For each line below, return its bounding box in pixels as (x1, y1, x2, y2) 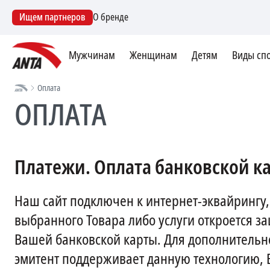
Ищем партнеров (19, 10, 86, 24)
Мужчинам (69, 48, 115, 63)
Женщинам (130, 48, 177, 63)
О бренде (93, 10, 128, 24)
